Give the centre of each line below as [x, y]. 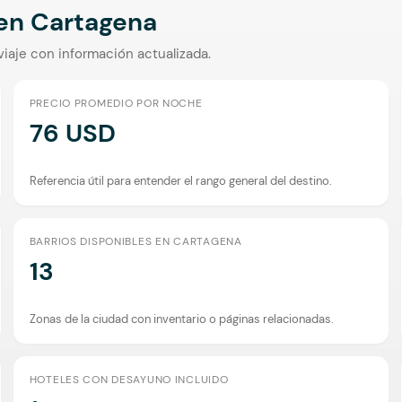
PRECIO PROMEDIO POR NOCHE [116, 103]
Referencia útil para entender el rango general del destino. [180, 180]
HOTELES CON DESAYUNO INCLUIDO [129, 379]
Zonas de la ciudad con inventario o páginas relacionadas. [181, 319]
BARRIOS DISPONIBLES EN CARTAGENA [135, 241]
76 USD [72, 133]
